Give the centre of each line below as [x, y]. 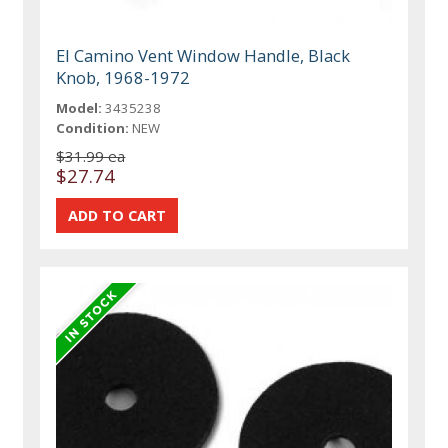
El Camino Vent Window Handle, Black [203, 55]
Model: [79, 107]
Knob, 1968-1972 [123, 77]
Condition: [93, 127]
